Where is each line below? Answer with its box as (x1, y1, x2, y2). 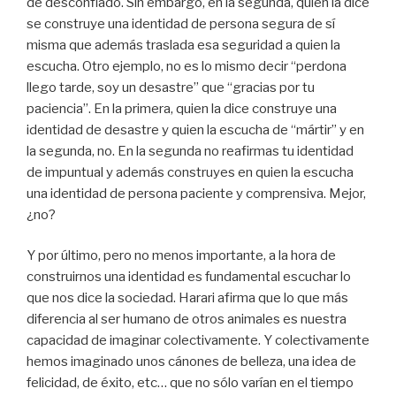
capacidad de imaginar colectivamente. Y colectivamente (27, 332, 369, 349)
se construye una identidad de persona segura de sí (27, 15, 335, 32)
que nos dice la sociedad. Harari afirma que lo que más (27, 290, 348, 307)
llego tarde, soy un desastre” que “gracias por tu (27, 79, 315, 95)
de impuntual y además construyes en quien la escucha (27, 164, 354, 180)
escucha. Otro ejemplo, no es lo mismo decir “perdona (27, 57, 346, 74)
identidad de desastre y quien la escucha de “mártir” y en (27, 121, 364, 138)
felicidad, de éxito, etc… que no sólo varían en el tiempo (27, 375, 354, 392)
